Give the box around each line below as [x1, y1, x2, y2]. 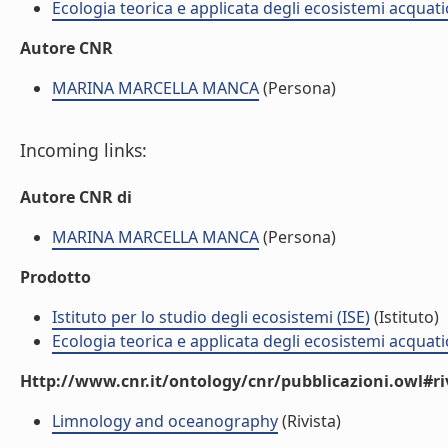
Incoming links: [20, 138, 147, 162]
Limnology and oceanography [52, 410, 278, 432]
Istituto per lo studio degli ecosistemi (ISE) [52, 306, 370, 328]
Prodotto [20, 266, 91, 288]
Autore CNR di [20, 186, 132, 208]
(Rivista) [278, 410, 341, 432]
